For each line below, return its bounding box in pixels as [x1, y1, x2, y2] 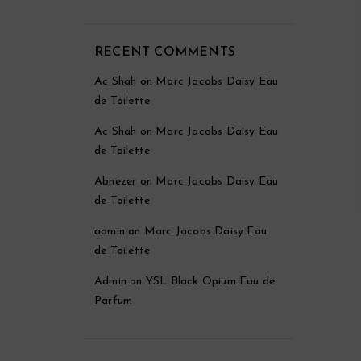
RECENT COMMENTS [94, 46, 235, 59]
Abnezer [94, 176, 137, 188]
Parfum [94, 295, 133, 307]
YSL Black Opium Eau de [145, 276, 276, 288]
